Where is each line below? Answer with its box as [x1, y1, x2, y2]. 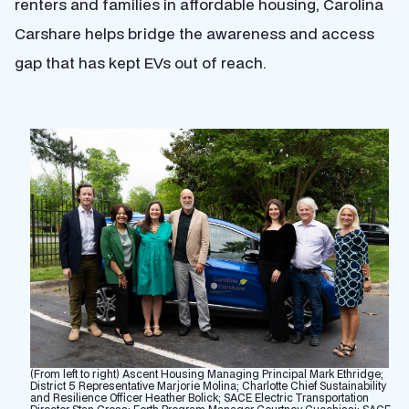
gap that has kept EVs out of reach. [15, 52, 267, 73]
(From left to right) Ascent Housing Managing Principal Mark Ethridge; [29, 367, 383, 382]
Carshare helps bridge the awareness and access [15, 23, 374, 44]
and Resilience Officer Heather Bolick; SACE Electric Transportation [29, 391, 369, 405]
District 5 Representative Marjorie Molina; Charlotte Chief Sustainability [29, 379, 386, 393]
